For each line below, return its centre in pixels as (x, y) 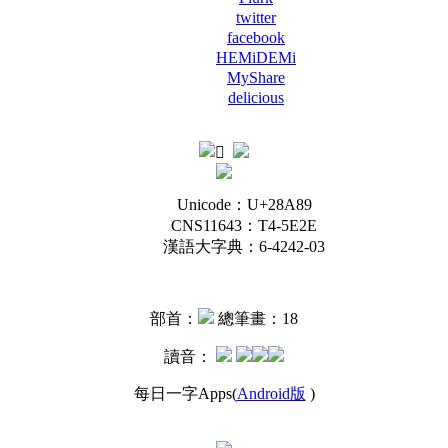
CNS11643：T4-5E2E (244, 225)
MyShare (256, 77)
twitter (256, 17)
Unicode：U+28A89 (244, 204)
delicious (256, 97)
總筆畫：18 (258, 318)
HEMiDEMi (256, 57)
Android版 (271, 393)
